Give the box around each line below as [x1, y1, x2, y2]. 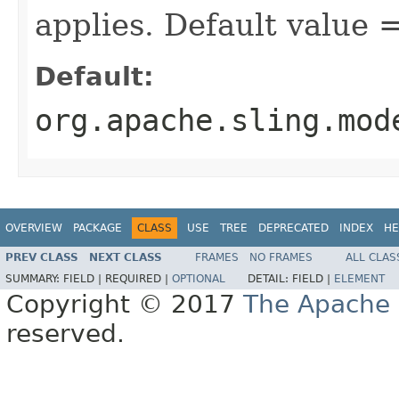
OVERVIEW [5, 221, 62, 234]
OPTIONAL [172, 273, 225, 286]
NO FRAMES [249, 251, 313, 265]
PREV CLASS [5, 251, 78, 265]
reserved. [6, 319, 125, 349]
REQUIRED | [105, 273, 172, 286]
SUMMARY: [5, 273, 63, 286]
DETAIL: [248, 273, 292, 286]
